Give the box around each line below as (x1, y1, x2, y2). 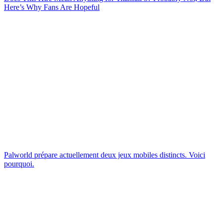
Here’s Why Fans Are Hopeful (4, 2, 100, 11)
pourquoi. (4, 159, 34, 168)
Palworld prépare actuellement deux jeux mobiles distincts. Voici (4, 150, 205, 159)
